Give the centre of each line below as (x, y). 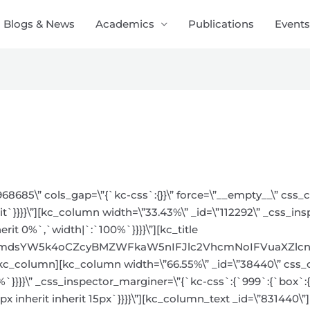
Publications (221, 24)
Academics (125, 24)
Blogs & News (39, 24)
